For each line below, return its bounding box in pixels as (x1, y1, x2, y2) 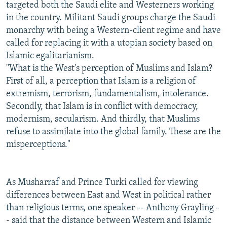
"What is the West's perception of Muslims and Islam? (6, 63, 212, 73)
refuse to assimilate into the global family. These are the (6, 127, 221, 137)
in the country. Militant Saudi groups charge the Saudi (6, 13, 215, 23)
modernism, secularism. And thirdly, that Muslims (6, 114, 200, 124)
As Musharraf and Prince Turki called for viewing (6, 177, 198, 187)
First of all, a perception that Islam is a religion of (6, 76, 196, 86)
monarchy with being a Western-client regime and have (6, 25, 221, 35)
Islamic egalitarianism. (6, 51, 94, 61)
